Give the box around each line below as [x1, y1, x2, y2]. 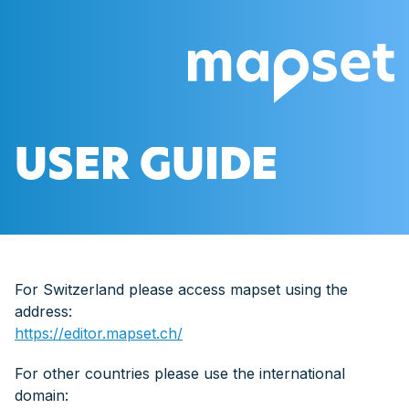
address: [15, 302, 72, 320]
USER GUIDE [15, 147, 278, 190]
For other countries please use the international [15, 364, 345, 383]
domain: [15, 386, 68, 404]
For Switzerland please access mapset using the [15, 280, 348, 299]
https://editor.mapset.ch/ [15, 324, 183, 342]
